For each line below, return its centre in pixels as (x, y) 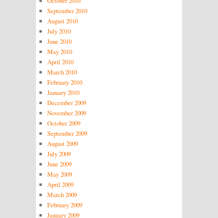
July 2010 (59, 31)
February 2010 (64, 82)
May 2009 (59, 174)
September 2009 (67, 134)
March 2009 (62, 195)
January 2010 (63, 93)
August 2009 (62, 144)
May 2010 (59, 52)
